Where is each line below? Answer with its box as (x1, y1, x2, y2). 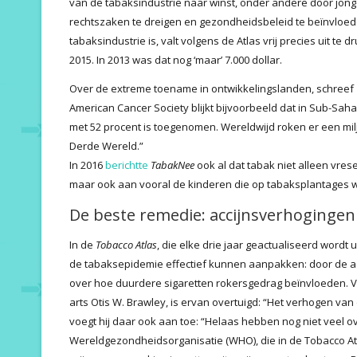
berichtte (105, 157, 148, 172)
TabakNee (151, 157, 194, 172)
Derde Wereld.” (69, 138, 143, 153)
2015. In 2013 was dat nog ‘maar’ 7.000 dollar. (69, 52, 282, 67)
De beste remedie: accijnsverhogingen (69, 203, 355, 226)
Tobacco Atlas (96, 237, 157, 252)
